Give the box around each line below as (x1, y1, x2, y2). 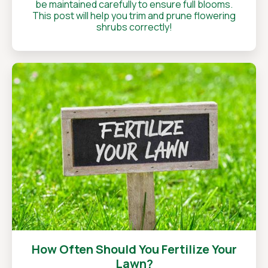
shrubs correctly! (96, 20, 172, 33)
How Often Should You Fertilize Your (31, 241, 237, 257)
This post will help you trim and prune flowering (32, 9, 236, 22)
